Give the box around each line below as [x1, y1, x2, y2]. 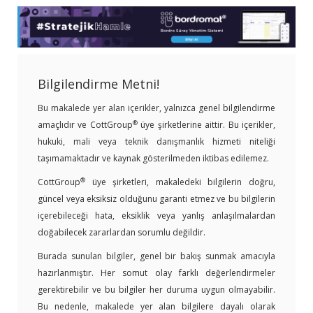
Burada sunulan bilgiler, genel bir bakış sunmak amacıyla [38, 250, 275, 263]
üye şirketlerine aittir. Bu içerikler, [137, 119, 276, 131]
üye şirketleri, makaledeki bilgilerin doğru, [85, 176, 275, 189]
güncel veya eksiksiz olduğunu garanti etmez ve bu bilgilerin [38, 193, 275, 205]
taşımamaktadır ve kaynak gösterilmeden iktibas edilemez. [38, 152, 269, 165]
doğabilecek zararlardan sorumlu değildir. [38, 226, 205, 239]
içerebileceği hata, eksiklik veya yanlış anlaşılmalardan [38, 210, 275, 222]
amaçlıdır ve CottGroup [38, 119, 133, 131]
